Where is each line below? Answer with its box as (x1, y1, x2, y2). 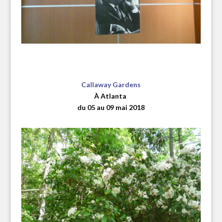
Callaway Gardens (81, 80, 141, 89)
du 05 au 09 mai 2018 (77, 103, 145, 112)
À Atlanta (94, 92, 126, 101)
